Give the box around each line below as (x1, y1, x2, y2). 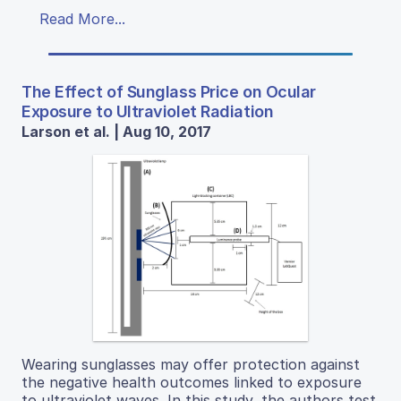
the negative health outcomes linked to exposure (21, 373, 362, 392)
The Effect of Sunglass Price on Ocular (21, 81, 316, 101)
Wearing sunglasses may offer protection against (21, 355, 360, 374)
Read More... (39, 9, 125, 28)
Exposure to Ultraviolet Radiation (21, 101, 274, 121)
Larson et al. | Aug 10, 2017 (21, 122, 211, 141)
